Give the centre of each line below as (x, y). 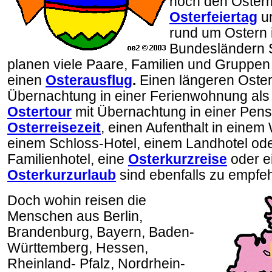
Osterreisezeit (54, 128)
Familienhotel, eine (68, 159)
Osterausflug (89, 80)
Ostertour (39, 112)
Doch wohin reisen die (77, 201)
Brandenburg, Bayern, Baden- (101, 232)
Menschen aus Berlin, (75, 216)
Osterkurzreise (178, 159)
